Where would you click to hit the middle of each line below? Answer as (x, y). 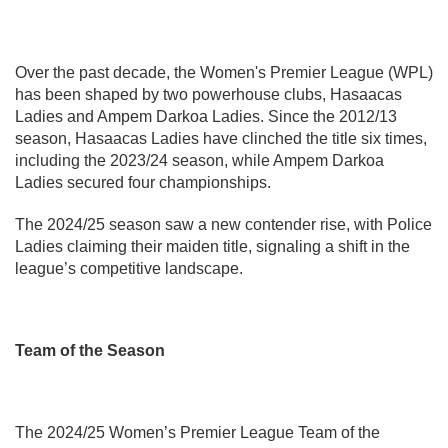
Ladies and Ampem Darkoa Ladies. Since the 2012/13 (206, 116)
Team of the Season (90, 350)
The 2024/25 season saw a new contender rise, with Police (223, 224)
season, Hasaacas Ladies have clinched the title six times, (221, 138)
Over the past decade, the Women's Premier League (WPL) (224, 72)
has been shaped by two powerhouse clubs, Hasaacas (208, 94)
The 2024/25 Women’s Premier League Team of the (197, 432)
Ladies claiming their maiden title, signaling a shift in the (212, 246)
